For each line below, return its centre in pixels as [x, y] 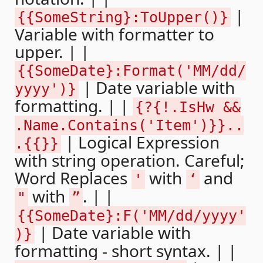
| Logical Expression [140, 142]
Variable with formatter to [114, 34]
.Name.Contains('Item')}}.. [129, 125]
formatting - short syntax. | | [126, 250]
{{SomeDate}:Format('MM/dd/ [131, 70]
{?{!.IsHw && [188, 107]
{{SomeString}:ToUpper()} [123, 17]
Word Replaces [73, 178]
